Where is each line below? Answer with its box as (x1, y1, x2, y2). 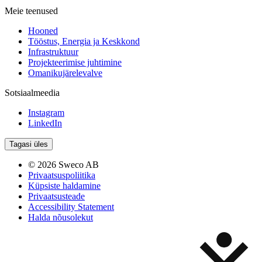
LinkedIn (28, 118, 62, 129)
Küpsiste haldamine (28, 181, 101, 191)
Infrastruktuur (28, 47, 78, 57)
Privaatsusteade (28, 191, 85, 202)
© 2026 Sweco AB (28, 160, 99, 170)
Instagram (28, 108, 64, 118)
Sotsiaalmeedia (5, 88, 60, 98)
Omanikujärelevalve (28, 68, 102, 78)
